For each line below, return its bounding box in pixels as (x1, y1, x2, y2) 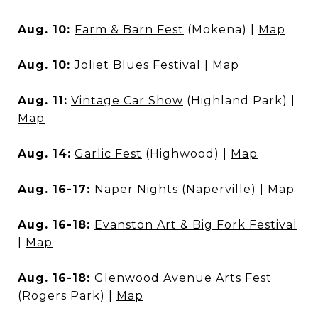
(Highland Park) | (183, 94, 295, 107)
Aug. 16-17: (18, 182, 94, 196)
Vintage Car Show (71, 94, 183, 107)
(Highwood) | (142, 147, 231, 160)
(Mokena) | (184, 23, 258, 36)
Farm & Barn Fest (75, 23, 184, 36)
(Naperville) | (178, 182, 268, 196)
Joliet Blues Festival (75, 58, 201, 72)
